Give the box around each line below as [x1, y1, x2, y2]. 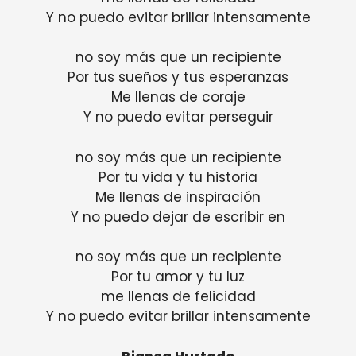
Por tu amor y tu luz [111, 267, 245, 287]
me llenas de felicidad [100, 287, 256, 307]
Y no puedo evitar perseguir [83, 107, 273, 127]
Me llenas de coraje [110, 87, 246, 107]
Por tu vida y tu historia [99, 167, 257, 187]
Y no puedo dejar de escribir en [71, 207, 285, 226]
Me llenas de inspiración [95, 187, 261, 207]
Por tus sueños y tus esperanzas [68, 68, 288, 87]
